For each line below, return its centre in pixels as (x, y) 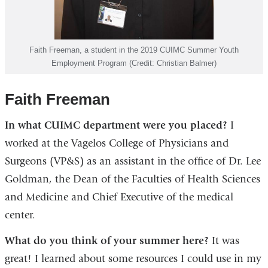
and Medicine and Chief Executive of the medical (119, 197)
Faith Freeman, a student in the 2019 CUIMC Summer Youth (134, 50)
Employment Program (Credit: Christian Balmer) (134, 63)
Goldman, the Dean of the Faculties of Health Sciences (132, 179)
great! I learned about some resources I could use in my (133, 259)
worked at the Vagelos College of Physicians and (116, 143)
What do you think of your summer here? (106, 241)
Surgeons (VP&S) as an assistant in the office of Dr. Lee (133, 161)
